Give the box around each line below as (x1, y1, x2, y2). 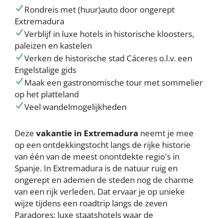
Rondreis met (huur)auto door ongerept (24, 3, 175, 15)
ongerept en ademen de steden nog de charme (15, 174, 194, 185)
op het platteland (15, 88, 79, 100)
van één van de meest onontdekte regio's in (15, 150, 180, 162)
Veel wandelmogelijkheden (24, 101, 127, 112)
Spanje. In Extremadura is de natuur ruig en (15, 162, 178, 174)
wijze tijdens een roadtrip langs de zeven (15, 197, 167, 209)
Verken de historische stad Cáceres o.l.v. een (24, 52, 192, 64)
